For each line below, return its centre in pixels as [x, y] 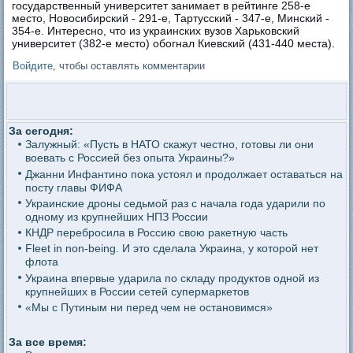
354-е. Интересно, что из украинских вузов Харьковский [156, 31]
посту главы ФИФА [73, 187]
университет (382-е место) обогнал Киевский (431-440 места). [174, 44]
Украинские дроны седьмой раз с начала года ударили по [175, 203]
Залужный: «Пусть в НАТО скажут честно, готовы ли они [169, 145]
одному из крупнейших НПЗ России [116, 216]
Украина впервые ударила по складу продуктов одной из [172, 278]
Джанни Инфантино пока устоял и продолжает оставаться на [184, 174]
